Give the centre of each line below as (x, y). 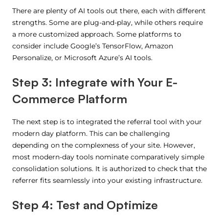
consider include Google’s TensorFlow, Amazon (93, 46)
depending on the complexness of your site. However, (104, 145)
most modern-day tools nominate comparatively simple (108, 157)
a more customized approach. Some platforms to (97, 34)
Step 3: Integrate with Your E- (95, 82)
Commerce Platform (70, 99)
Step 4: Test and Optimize (85, 205)
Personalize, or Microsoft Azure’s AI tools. (82, 57)
